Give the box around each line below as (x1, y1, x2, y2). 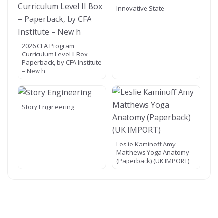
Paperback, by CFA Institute (22, 57, 102, 67)
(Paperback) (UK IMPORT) (116, 156, 189, 165)
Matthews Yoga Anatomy (116, 147, 189, 157)
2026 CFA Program (22, 41, 74, 50)
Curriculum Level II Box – (22, 49, 92, 58)
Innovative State (116, 4, 164, 13)
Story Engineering (22, 102, 74, 111)
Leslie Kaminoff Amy (116, 139, 176, 148)
